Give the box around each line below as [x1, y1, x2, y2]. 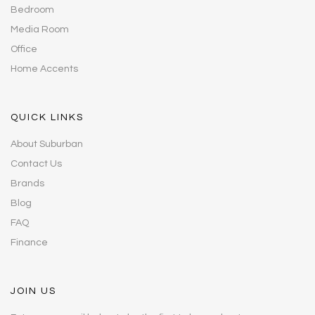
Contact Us [11, 158, 62, 169]
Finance [11, 237, 48, 247]
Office [11, 44, 37, 54]
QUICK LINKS [11, 112, 84, 122]
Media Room [11, 24, 69, 34]
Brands [11, 178, 44, 188]
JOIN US [11, 285, 56, 296]
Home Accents [11, 63, 78, 74]
